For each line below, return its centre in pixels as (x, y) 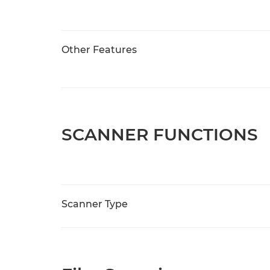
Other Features (99, 50)
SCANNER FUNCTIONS (160, 134)
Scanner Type (95, 204)
